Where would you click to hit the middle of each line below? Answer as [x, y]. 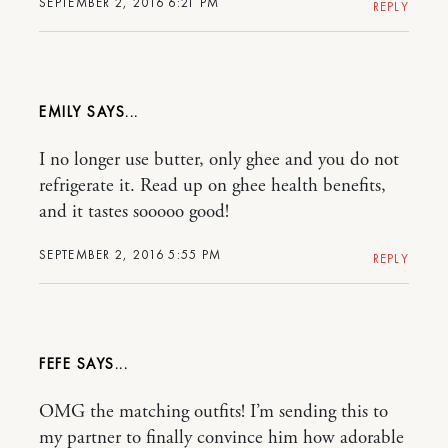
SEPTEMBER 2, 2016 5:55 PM [130, 254]
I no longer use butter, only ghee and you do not [219, 160]
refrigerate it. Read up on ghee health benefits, [212, 186]
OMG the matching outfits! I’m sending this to [213, 412]
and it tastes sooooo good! [134, 212]
